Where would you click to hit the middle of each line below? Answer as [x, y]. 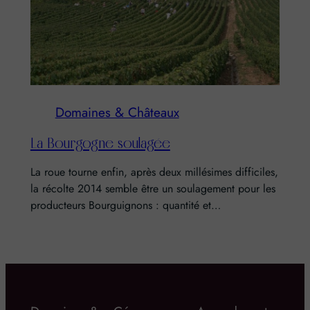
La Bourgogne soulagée [100, 143]
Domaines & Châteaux [117, 112]
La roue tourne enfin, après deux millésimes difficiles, [154, 172]
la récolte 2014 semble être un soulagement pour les [153, 189]
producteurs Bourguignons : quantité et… [125, 206]
